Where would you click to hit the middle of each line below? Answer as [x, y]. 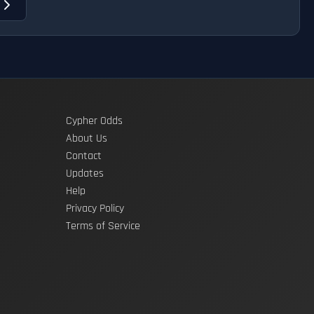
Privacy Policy [95, 209]
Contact [84, 156]
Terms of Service [103, 226]
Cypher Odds [94, 121]
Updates [85, 174]
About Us [87, 139]
